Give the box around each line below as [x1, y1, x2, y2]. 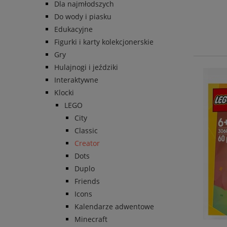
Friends [74, 176, 100, 186]
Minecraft [74, 214, 107, 224]
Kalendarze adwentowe [74, 202, 154, 212]
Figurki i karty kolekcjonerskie [54, 37, 154, 47]
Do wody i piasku [54, 12, 111, 22]
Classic [74, 126, 98, 136]
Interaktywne [54, 75, 98, 85]
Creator [74, 138, 100, 148]
